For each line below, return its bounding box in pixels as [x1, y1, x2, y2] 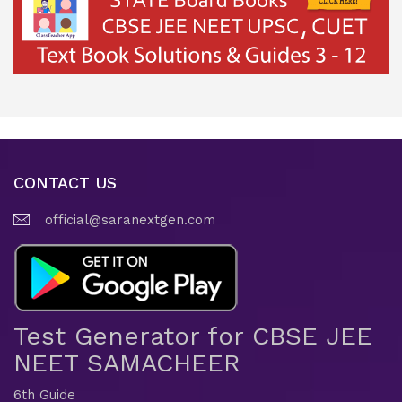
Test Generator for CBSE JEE [13, 320, 372, 351]
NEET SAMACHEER [13, 347, 240, 378]
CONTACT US [13, 172, 117, 192]
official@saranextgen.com [45, 211, 215, 228]
